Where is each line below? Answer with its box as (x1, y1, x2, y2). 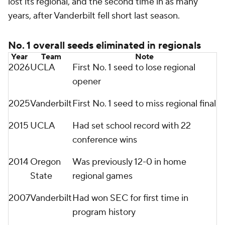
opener (72, 76, 101, 87)
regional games (72, 170, 133, 182)
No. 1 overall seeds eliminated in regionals (8, 39, 201, 52)
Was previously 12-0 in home (72, 156, 186, 168)
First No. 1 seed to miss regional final (72, 98, 216, 109)
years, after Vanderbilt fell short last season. (8, 10, 180, 22)
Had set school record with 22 (72, 120, 191, 132)
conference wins (72, 134, 137, 146)
